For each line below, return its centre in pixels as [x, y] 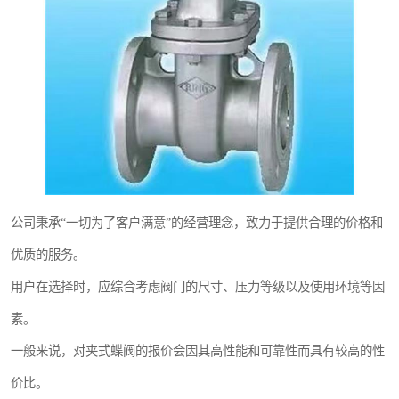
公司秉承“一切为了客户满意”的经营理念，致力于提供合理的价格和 [197, 223]
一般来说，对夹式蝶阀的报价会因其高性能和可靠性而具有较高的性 [198, 351]
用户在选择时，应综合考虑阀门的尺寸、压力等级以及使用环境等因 [198, 287]
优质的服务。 [48, 255]
